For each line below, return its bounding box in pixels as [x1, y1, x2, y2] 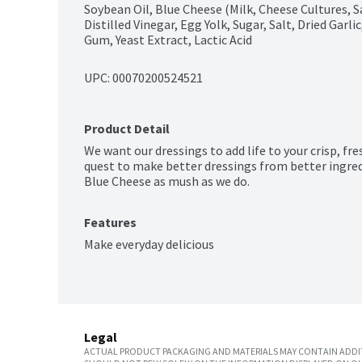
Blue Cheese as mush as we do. [84, 173, 250, 190]
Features [84, 214, 137, 231]
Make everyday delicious [84, 236, 214, 253]
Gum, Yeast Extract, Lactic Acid [84, 32, 252, 48]
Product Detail [84, 120, 170, 137]
